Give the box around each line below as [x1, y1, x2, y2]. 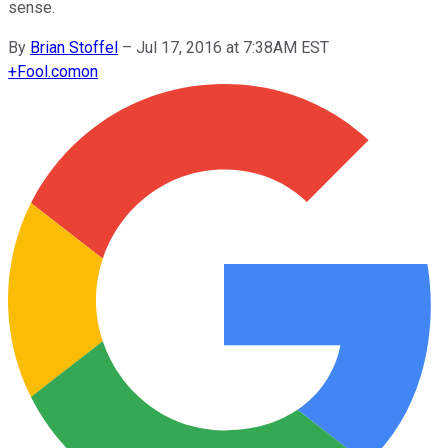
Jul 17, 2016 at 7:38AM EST [136, 37, 329, 57]
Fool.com [17, 61, 81, 81]
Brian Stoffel [30, 37, 118, 57]
